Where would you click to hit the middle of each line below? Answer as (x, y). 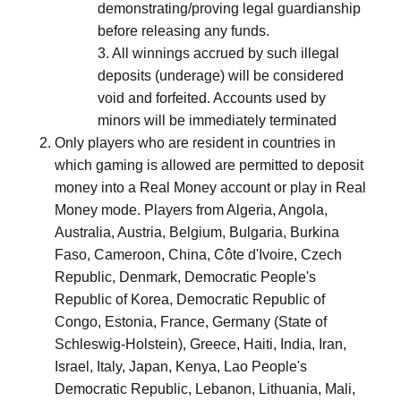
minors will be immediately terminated (217, 120)
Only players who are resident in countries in (195, 143)
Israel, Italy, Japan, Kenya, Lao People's (181, 367)
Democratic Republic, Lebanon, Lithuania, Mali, (205, 389)
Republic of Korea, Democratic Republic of (190, 299)
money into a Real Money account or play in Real (210, 188)
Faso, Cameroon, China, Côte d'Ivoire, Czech (198, 255)
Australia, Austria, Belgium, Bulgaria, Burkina (197, 232)
